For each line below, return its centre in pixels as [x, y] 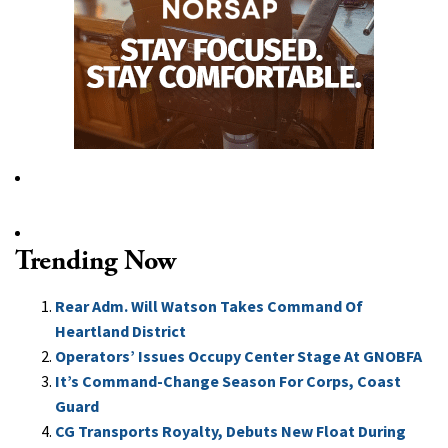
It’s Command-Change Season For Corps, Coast [228, 380]
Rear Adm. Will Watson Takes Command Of [209, 305]
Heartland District [120, 330]
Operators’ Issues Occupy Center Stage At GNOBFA [238, 355]
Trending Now [95, 260]
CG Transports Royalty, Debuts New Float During [230, 430]
